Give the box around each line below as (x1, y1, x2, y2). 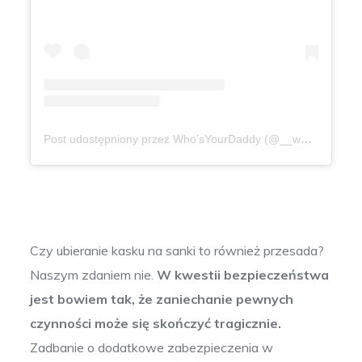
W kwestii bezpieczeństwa (157, 267, 330, 284)
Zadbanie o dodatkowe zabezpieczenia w (30, 339, 274, 356)
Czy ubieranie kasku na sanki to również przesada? (30, 242, 325, 259)
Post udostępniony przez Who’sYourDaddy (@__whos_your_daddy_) (301, 133, 313, 146)
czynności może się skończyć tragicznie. (30, 315, 282, 332)
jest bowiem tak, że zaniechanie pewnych (30, 291, 294, 308)
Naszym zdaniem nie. (30, 267, 158, 284)
